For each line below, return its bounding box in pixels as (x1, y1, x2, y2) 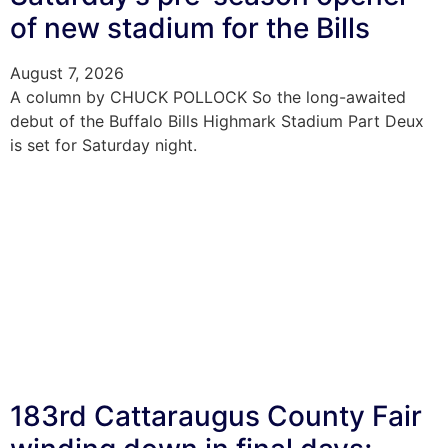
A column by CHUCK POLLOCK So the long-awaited (10, 87, 406, 108)
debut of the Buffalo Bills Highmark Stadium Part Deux (10, 111, 424, 132)
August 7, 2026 (10, 63, 124, 84)
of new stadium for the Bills (10, 11, 370, 46)
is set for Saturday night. (10, 135, 197, 156)
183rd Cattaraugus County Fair (10, 398, 422, 433)
